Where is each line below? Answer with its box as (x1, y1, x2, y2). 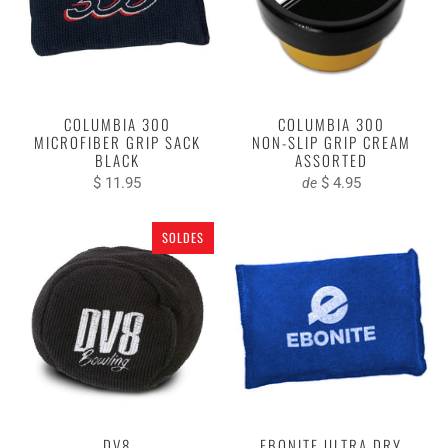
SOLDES (162, 227, 204, 247)
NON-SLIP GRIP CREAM (251, 130, 411, 153)
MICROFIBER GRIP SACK (33, 130, 201, 153)
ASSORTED (294, 148, 368, 171)
